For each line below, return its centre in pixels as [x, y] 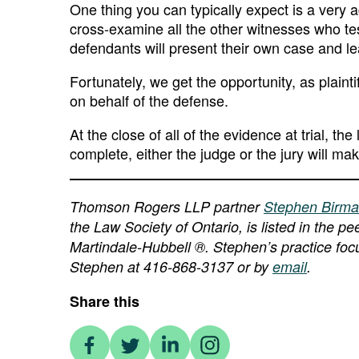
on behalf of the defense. [149, 100]
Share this [105, 301]
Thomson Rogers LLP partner [167, 206]
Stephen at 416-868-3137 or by [171, 266]
